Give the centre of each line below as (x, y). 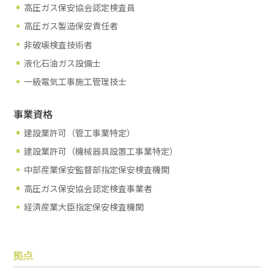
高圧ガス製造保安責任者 (71, 26)
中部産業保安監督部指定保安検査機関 (97, 170)
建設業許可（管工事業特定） (80, 132)
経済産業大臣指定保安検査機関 (84, 207)
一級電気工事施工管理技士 (76, 82)
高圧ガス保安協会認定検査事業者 (88, 188)
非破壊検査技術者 (58, 44)
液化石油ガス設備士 (63, 63)
